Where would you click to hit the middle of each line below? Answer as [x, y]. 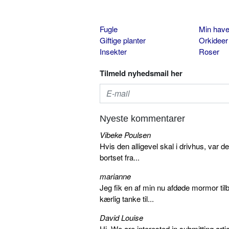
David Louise [121, 217]
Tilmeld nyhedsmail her [141, 73]
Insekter [113, 51]
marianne [115, 176]
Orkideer [213, 40]
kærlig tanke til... [127, 198]
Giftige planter [123, 40]
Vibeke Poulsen [125, 134]
